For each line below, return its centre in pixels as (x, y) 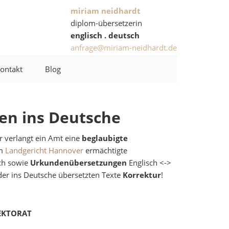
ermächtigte (105, 150)
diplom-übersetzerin (106, 23)
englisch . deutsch (105, 35)
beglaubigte (105, 138)
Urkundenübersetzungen (78, 163)
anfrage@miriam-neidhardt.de (124, 48)
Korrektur (142, 175)
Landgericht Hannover (44, 150)
